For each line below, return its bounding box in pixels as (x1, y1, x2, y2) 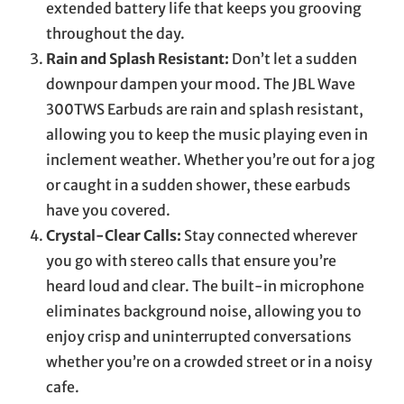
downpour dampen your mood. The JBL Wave (46, 74, 355, 93)
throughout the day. (46, 23, 185, 42)
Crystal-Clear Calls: (46, 225, 181, 244)
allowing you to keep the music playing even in (46, 124, 368, 143)
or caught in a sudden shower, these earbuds (46, 175, 351, 194)
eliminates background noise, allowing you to (46, 301, 362, 320)
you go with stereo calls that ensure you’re (46, 251, 336, 270)
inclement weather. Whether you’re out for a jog (46, 150, 375, 169)
